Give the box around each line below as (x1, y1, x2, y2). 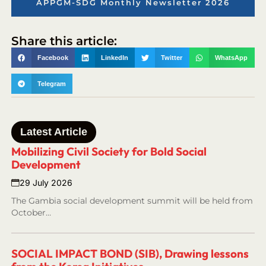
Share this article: (11, 34, 118, 49)
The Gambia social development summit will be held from (11, 195, 254, 206)
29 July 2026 (20, 177, 73, 188)
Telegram (37, 80, 66, 87)
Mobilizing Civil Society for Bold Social (11, 144, 207, 159)
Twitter (161, 54, 183, 62)
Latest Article (20, 125, 88, 138)
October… (11, 207, 52, 218)
